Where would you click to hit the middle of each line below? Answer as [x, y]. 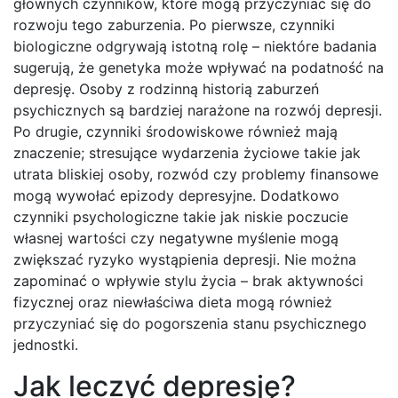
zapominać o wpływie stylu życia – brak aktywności [188, 281]
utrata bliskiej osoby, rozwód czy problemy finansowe [196, 175]
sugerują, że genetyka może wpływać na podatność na [199, 68]
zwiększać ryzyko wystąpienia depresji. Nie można [185, 260]
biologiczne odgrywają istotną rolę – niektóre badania [195, 47]
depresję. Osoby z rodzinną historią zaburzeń [166, 89]
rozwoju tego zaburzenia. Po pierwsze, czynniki [174, 25]
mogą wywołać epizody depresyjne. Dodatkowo [176, 196]
